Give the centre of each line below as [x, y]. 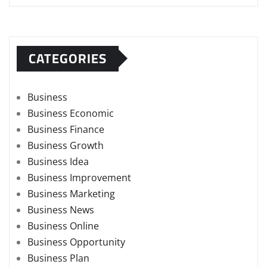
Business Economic [71, 113]
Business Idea [58, 161]
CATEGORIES [68, 58]
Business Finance [66, 129]
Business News [61, 209]
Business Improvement [79, 177]
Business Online [63, 226]
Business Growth [66, 145]
